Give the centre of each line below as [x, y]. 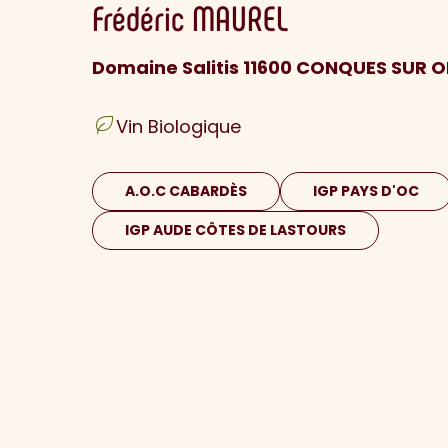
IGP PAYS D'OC [366, 191]
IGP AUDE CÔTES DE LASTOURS [235, 230]
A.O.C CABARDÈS [186, 191]
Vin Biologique [178, 127]
